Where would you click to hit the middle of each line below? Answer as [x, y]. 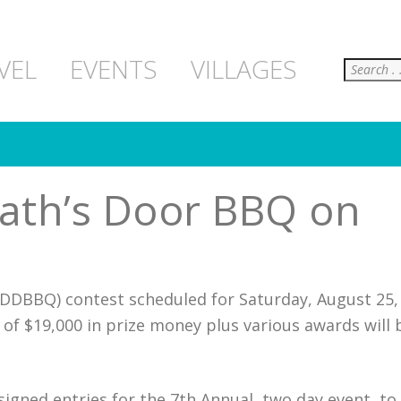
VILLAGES [244, 69]
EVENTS [114, 69]
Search [355, 68]
